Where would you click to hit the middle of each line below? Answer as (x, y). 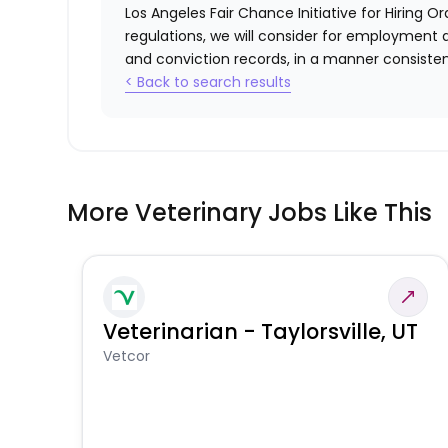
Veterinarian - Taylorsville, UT (261, 332)
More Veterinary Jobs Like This (250, 213)
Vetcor (127, 356)
